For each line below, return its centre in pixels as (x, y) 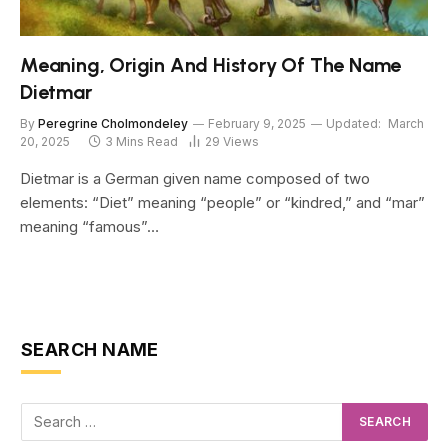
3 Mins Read (141, 141)
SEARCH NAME (90, 349)
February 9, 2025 (257, 123)
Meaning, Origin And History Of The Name (211, 64)
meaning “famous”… (89, 226)
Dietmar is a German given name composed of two (195, 178)
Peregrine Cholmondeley (113, 123)
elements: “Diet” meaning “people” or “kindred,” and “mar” (222, 202)
